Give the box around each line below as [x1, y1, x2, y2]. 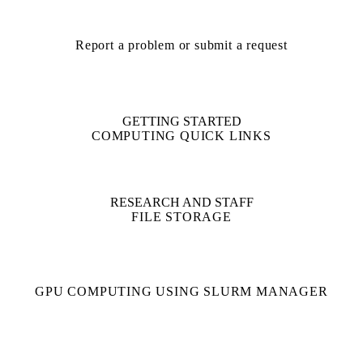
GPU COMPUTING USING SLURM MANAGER [35, 284, 328, 298]
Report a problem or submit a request [75, 37, 288, 52]
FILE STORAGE [131, 209, 232, 224]
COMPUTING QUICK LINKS [92, 128, 271, 143]
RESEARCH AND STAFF [109, 194, 254, 209]
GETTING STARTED [122, 113, 241, 128]
